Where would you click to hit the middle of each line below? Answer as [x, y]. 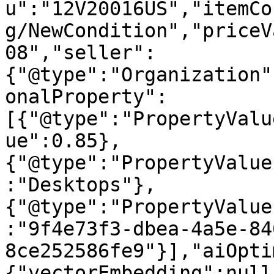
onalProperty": [86, 97]
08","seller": [80, 53]
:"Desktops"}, [80, 185]
